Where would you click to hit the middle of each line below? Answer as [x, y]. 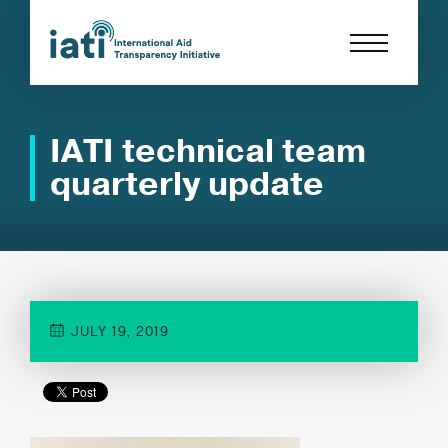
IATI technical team [208, 151]
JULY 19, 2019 [117, 331]
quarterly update [187, 184]
